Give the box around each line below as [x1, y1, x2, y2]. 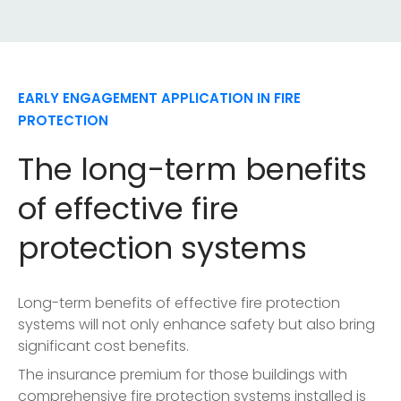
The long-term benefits [18, 147, 367, 191]
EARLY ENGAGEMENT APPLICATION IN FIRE [18, 88, 301, 107]
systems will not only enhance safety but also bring [18, 313, 375, 335]
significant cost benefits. [18, 335, 189, 356]
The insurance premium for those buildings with [18, 363, 347, 385]
